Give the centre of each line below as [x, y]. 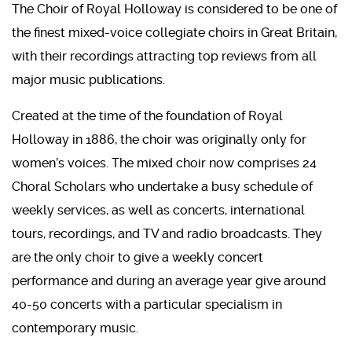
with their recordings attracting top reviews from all [164, 56]
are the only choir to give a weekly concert [137, 257]
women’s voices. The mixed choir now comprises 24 [164, 163]
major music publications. [88, 79]
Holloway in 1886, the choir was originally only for [159, 139]
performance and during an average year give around [169, 280]
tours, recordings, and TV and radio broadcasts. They [167, 233]
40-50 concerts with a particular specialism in [147, 304]
